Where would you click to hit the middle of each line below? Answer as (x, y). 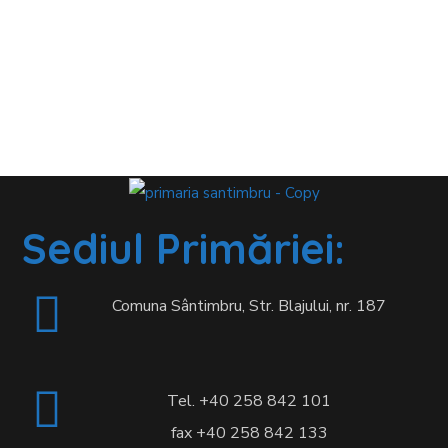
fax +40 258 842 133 (249, 433)
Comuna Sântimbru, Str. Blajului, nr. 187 (249, 306)
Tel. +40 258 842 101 (249, 401)
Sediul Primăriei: (184, 249)
